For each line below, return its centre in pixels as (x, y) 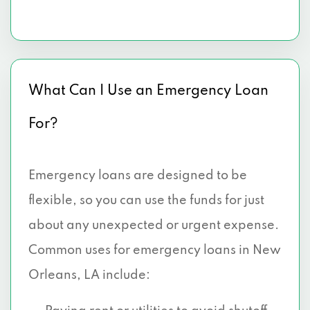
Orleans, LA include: (89, 275)
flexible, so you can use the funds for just (146, 201)
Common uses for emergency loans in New (155, 250)
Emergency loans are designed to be (138, 176)
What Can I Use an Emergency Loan (148, 91)
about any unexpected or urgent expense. (154, 226)
